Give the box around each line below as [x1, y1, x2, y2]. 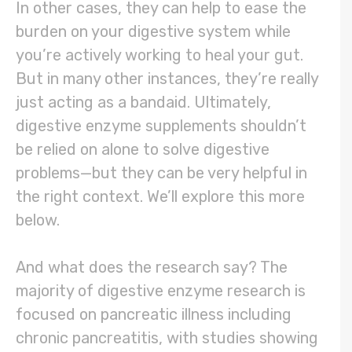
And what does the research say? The [16, 258, 288, 277]
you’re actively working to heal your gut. [16, 46, 303, 65]
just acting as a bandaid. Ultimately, [16, 93, 271, 112]
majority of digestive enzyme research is [16, 281, 306, 301]
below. [16, 211, 64, 230]
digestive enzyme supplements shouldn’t [16, 116, 306, 136]
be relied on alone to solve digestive [16, 140, 269, 159]
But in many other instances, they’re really [16, 69, 318, 89]
